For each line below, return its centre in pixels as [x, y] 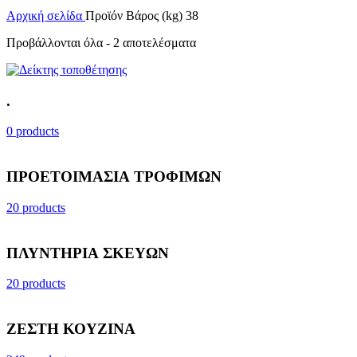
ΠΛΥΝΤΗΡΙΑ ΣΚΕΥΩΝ [88, 253]
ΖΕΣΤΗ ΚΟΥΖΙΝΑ [71, 329]
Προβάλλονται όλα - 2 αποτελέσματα [101, 43]
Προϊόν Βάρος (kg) [135, 16]
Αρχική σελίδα [46, 16]
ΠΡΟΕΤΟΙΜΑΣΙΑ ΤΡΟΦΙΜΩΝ [114, 177]
